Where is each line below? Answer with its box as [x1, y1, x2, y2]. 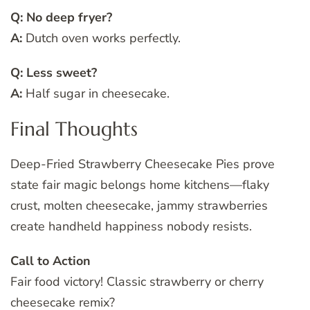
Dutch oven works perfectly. [22, 30, 181, 47]
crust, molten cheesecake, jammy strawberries [10, 197, 268, 215]
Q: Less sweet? [10, 64, 97, 82]
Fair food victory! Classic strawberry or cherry [10, 273, 264, 291]
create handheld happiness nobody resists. [10, 218, 252, 235]
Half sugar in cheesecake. [22, 85, 170, 102]
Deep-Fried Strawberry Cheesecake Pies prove [10, 156, 275, 173]
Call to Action [10, 253, 91, 270]
